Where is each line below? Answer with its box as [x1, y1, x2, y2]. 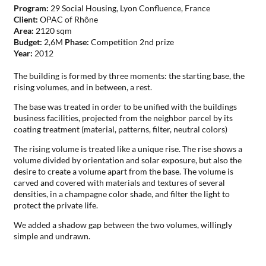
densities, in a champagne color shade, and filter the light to [14, 189, 230, 199]
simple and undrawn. [14, 231, 91, 242]
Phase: [65, 37, 91, 47]
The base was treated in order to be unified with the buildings [14, 102, 237, 112]
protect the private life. [14, 200, 99, 211]
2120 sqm [36, 26, 72, 36]
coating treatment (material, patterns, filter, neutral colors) [14, 124, 228, 135]
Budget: [14, 37, 45, 47]
